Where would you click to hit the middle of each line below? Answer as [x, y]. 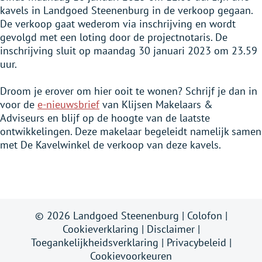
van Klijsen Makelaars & [156, 104]
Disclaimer [170, 229]
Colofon [204, 216]
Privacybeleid [196, 242]
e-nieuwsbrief [68, 104]
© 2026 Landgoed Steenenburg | [111, 216]
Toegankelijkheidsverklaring [94, 242]
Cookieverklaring [100, 229]
